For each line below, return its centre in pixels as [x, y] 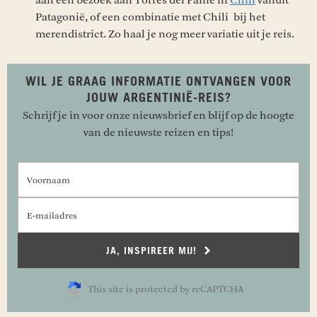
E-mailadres [188, 205]
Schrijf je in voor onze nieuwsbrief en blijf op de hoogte [158, 115]
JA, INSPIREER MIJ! [153, 251]
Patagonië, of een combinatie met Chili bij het [150, 17]
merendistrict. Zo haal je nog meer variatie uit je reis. [165, 34]
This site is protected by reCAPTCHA [166, 289]
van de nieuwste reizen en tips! [158, 132]
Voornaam [184, 169]
